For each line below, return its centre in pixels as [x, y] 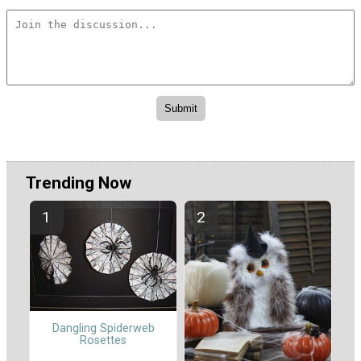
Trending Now [79, 183]
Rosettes [103, 340]
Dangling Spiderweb [103, 328]
